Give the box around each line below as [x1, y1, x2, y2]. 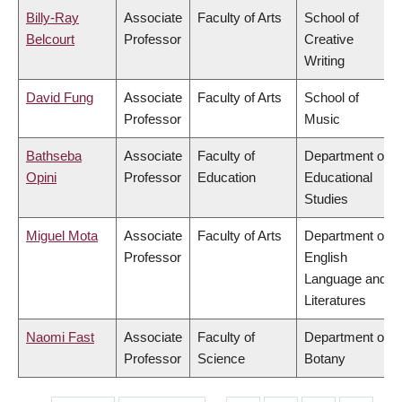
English [304, 249, 347, 266]
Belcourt [26, 31, 74, 48]
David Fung [26, 90, 93, 106]
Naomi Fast [26, 329, 94, 345]
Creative [304, 31, 354, 48]
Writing [304, 53, 345, 69]
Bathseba [26, 148, 82, 164]
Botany [304, 351, 345, 367]
